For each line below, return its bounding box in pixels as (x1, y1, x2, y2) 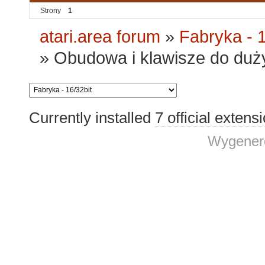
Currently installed (29, 108, 155, 127)
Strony (40, 7, 61, 15)
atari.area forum (40, 27, 161, 46)
